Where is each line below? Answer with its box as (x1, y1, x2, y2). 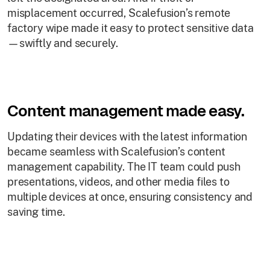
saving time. (7, 206, 65, 218)
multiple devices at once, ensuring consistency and (7, 190, 253, 203)
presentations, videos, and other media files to (7, 175, 230, 188)
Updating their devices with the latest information (7, 130, 248, 143)
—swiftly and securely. (7, 37, 119, 49)
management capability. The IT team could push (7, 160, 240, 173)
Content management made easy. (7, 101, 245, 121)
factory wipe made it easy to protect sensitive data (7, 22, 254, 34)
